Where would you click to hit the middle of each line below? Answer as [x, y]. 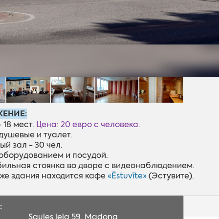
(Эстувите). [170, 176]
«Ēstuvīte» [127, 176]
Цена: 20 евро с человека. [88, 125]
